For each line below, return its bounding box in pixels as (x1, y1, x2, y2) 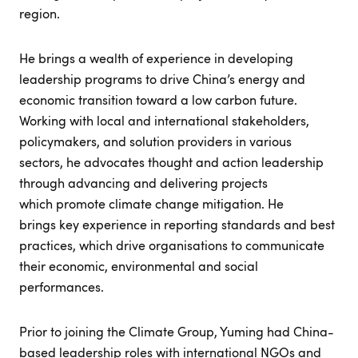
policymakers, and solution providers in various (19, 133, 292, 150)
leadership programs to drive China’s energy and (19, 70, 305, 88)
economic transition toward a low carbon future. (19, 91, 297, 109)
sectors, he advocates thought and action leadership (19, 153, 324, 171)
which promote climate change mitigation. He (19, 195, 284, 213)
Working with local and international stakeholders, (19, 112, 309, 129)
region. (19, 5, 60, 22)
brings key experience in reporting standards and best (19, 216, 335, 233)
